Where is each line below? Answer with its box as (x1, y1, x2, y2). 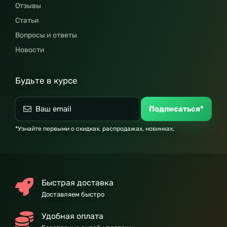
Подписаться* (149, 104, 204, 113)
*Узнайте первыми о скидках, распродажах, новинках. (15, 125, 174, 132)
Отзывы (15, 2, 41, 10)
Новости (15, 46, 45, 54)
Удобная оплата (42, 211, 103, 221)
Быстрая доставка (42, 178, 113, 187)
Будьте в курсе (15, 75, 78, 86)
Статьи (15, 16, 39, 25)
